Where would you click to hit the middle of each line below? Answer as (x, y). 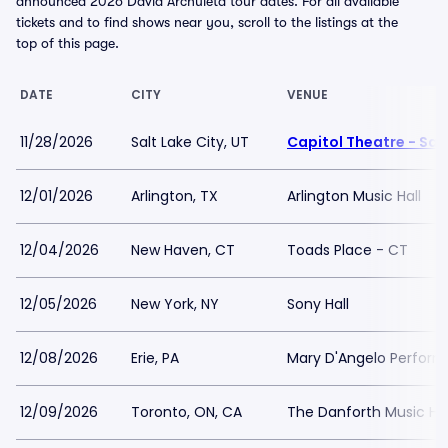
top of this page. (67, 43)
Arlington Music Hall (354, 196)
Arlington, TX (174, 196)
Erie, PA (155, 358)
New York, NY (175, 304)
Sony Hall (318, 304)
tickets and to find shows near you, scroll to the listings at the (207, 22)
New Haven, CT (183, 250)
